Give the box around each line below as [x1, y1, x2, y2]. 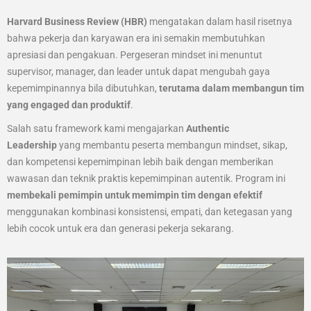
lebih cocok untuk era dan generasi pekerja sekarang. [7, 222, 234, 234]
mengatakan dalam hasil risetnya [147, 15, 292, 27]
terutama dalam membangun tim [159, 82, 304, 94]
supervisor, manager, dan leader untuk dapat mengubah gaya [7, 65, 270, 77]
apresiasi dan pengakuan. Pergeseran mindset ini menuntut [7, 49, 262, 60]
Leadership [7, 139, 57, 151]
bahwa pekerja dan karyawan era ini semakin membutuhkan [7, 32, 265, 44]
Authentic [186, 122, 229, 134]
